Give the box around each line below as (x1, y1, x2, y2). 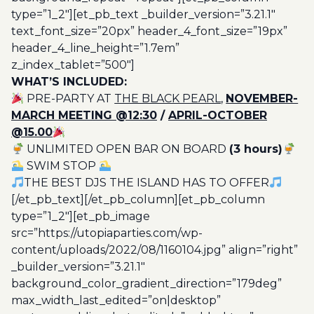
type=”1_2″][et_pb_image (11, 210, 150, 223)
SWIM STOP (24, 159, 100, 172)
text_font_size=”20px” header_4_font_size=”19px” (11, 25, 287, 38)
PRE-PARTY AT (24, 92, 115, 105)
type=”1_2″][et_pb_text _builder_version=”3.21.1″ (11, 8, 275, 21)
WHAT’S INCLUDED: (11, 75, 127, 88)
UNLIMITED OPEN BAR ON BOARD (24, 142, 230, 156)
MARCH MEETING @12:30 (11, 109, 157, 122)
